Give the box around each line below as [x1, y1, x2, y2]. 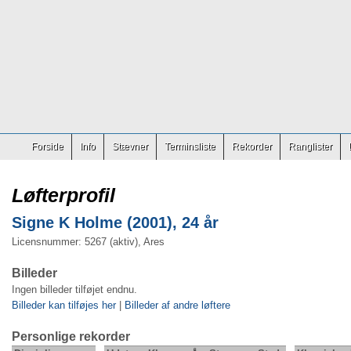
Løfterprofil [12, 184, 115, 206]
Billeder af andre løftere [125, 299, 230, 311]
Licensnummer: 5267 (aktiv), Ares [12, 236, 165, 248]
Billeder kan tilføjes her [12, 299, 116, 311]
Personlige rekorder [12, 330, 130, 343]
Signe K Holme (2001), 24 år [12, 214, 219, 231]
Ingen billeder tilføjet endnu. [12, 284, 137, 295]
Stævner [112, 141, 148, 152]
